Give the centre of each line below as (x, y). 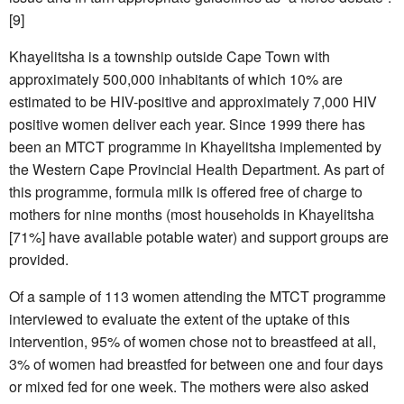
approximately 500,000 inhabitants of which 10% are (176, 78)
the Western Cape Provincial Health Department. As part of (197, 169)
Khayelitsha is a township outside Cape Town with (170, 56)
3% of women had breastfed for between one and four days (196, 363)
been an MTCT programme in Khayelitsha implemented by (195, 146)
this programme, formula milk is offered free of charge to (186, 191)
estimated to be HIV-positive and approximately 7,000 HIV (193, 101)
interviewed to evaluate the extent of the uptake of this (179, 318)
